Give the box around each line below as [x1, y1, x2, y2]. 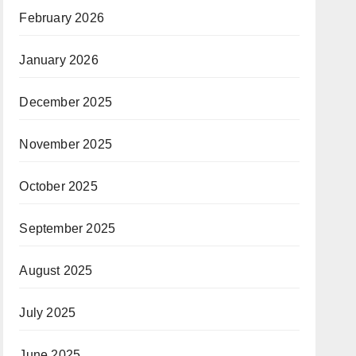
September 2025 [19, 222, 116, 235]
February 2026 [19, 11, 104, 25]
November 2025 [19, 137, 112, 151]
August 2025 [19, 264, 93, 277]
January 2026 [19, 53, 99, 67]
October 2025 [19, 180, 98, 193]
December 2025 [19, 95, 112, 109]
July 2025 [19, 306, 76, 319]
